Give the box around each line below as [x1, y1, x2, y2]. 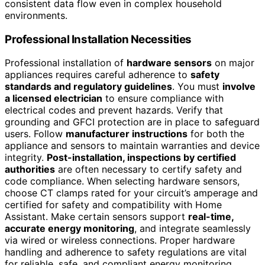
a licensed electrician [5, 92, 102, 105]
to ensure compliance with [102, 92, 224, 105]
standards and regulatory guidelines [5, 80, 172, 93]
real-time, [188, 211, 234, 223]
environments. [5, 9, 67, 21]
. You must [172, 80, 222, 93]
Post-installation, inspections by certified [47, 151, 236, 164]
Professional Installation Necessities [5, 32, 192, 46]
